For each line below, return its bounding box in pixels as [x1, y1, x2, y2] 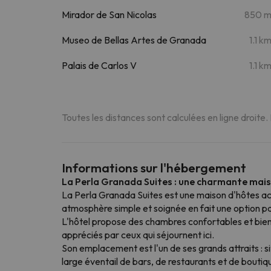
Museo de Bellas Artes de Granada [62, 33, 206, 46]
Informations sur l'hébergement [62, 159, 246, 175]
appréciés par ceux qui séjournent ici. [62, 228, 214, 241]
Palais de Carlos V [62, 59, 137, 71]
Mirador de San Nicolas [62, 8, 157, 21]
